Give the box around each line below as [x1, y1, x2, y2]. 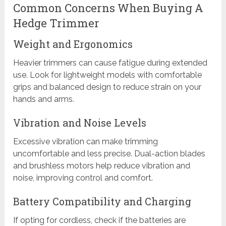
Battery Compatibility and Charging [13, 195, 192, 208]
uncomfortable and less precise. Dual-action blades [13, 149, 206, 159]
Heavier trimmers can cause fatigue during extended [13, 58, 208, 68]
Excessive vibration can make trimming [13, 137, 158, 147]
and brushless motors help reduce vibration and [13, 161, 191, 171]
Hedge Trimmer [13, 16, 100, 31]
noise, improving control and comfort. [13, 173, 153, 183]
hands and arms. [13, 94, 75, 104]
